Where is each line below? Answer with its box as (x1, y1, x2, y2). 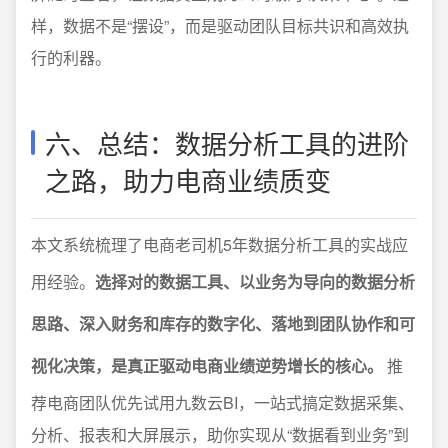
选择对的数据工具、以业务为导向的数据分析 (95, 270, 415, 293)
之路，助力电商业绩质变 (45, 161, 331, 198)
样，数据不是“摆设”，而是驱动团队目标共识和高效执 (31, 14, 409, 37)
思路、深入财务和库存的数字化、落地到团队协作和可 (31, 312, 415, 335)
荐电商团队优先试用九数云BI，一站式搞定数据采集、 (31, 391, 414, 414)
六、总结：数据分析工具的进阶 (45, 124, 409, 161)
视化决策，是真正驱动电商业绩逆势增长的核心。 (31, 354, 383, 377)
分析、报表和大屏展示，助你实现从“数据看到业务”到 (31, 423, 409, 446)
